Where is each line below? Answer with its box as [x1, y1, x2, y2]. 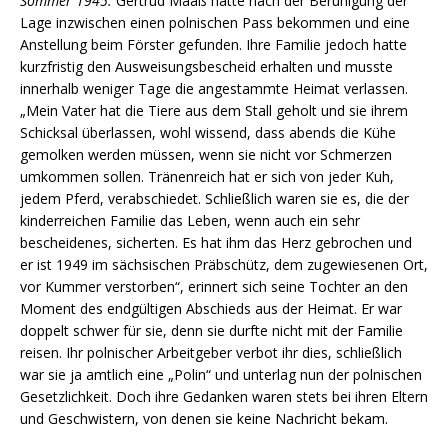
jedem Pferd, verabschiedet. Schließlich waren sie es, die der [20, 188, 409, 208]
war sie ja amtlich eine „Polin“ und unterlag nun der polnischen [20, 364, 422, 384]
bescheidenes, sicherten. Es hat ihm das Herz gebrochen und [20, 232, 412, 252]
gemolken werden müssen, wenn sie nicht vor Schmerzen [20, 144, 392, 164]
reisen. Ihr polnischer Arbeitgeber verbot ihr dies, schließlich [20, 342, 402, 362]
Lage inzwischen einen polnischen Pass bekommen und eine [20, 12, 410, 32]
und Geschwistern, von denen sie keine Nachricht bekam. [20, 408, 388, 428]
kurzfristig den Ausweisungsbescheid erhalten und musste [20, 56, 393, 76]
